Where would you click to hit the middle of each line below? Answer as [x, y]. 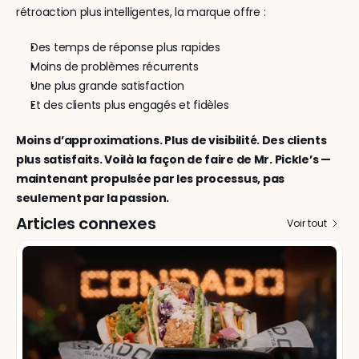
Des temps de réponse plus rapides [125, 47]
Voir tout [307, 223]
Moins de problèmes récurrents [115, 67]
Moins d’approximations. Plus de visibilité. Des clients [171, 140]
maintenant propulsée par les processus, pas [150, 179]
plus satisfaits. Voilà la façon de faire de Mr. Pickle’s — [173, 159]
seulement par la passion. [93, 198]
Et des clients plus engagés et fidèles [130, 105]
